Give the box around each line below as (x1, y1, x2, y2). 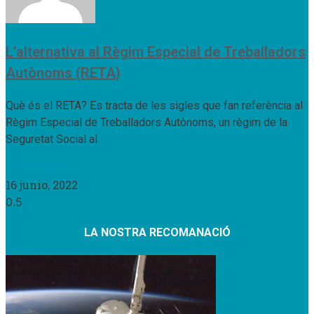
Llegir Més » (6, 161, 69, 175)
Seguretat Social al (6, 132, 97, 146)
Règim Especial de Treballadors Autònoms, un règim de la (6, 115, 287, 129)
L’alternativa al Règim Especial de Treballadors (6, 43, 306, 60)
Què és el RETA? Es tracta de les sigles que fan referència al (6, 98, 303, 112)
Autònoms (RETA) (6, 64, 121, 81)
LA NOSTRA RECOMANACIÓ (83, 225, 231, 239)
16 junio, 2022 (6, 177, 78, 192)
